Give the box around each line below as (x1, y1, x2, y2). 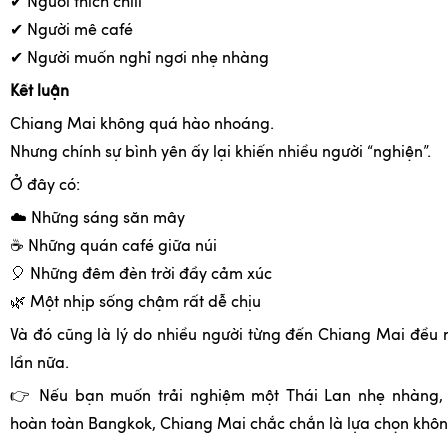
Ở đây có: (10, 178, 80, 195)
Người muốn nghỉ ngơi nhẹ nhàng (23, 51, 269, 68)
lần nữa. (10, 356, 69, 373)
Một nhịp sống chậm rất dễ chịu (26, 295, 261, 312)
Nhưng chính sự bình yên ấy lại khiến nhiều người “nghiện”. (10, 145, 431, 162)
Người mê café (23, 23, 133, 40)
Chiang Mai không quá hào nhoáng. (10, 117, 274, 134)
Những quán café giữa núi (24, 239, 217, 256)
